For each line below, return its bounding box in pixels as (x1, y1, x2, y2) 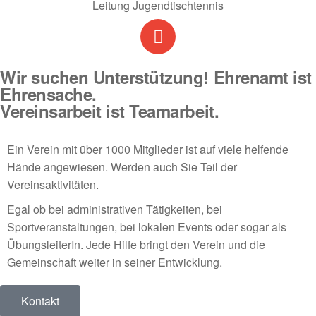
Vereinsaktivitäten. (7, 176, 99, 193)
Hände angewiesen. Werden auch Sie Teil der (7, 159, 237, 175)
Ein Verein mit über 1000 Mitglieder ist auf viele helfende (7, 141, 288, 157)
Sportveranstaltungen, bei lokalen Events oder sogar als (7, 219, 286, 235)
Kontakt (21, 293, 59, 309)
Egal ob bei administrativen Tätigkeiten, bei (7, 201, 222, 217)
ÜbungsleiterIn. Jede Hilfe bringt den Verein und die (7, 236, 265, 253)
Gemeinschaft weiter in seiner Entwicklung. (7, 254, 222, 270)
